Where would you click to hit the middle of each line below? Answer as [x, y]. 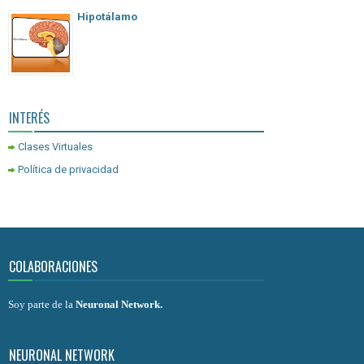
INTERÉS [29, 118]
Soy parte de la [42, 305]
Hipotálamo [107, 17]
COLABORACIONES [53, 267]
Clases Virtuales [55, 147]
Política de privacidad [68, 170]
